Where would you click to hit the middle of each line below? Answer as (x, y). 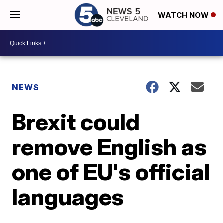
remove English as (110, 147)
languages (68, 197)
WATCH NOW (184, 15)
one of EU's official (111, 172)
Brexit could (76, 122)
